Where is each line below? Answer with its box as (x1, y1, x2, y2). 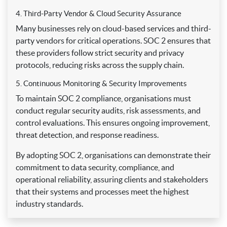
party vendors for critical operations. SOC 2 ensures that (16, 36, 211, 46)
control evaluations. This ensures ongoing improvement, (16, 118, 210, 128)
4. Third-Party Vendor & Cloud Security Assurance (16, 9, 181, 18)
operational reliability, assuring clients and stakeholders (16, 175, 208, 184)
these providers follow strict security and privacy (16, 48, 184, 58)
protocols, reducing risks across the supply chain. (16, 60, 184, 70)
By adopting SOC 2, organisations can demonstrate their (16, 150, 211, 160)
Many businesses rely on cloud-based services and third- (16, 24, 211, 33)
